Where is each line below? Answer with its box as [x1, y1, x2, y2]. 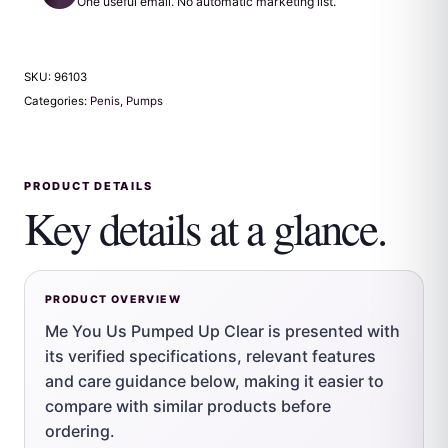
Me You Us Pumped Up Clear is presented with [45, 320, 400, 341]
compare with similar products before [45, 395, 331, 416]
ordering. [45, 420, 115, 441]
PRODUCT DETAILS [24, 178, 153, 193]
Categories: [24, 93, 90, 108]
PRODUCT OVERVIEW [45, 293, 181, 307]
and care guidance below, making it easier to [45, 370, 384, 391]
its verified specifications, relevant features [45, 345, 376, 366]
